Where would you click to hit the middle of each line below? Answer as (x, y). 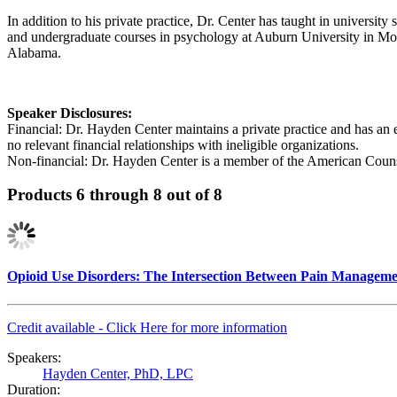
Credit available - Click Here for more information (147, 327)
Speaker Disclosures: (70, 113)
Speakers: (34, 357)
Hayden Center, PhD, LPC (118, 373)
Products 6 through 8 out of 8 (115, 195)
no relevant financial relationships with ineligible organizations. (183, 144)
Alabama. (34, 52)
